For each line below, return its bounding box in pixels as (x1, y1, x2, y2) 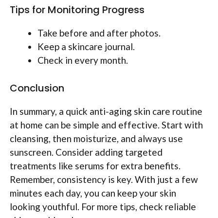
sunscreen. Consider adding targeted (10, 146, 163, 158)
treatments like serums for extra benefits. (10, 160, 181, 171)
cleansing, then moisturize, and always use (10, 132, 183, 144)
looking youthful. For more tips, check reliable (10, 200, 196, 212)
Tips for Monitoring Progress (10, 3, 145, 17)
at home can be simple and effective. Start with (10, 119, 203, 130)
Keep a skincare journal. (37, 41, 135, 53)
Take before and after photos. (37, 27, 161, 39)
